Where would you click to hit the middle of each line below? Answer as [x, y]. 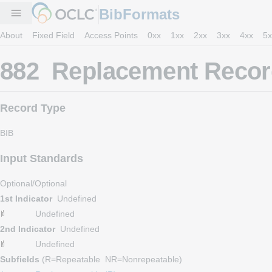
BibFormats [140, 14]
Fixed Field [53, 35]
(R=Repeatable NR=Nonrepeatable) [111, 259]
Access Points [111, 35]
